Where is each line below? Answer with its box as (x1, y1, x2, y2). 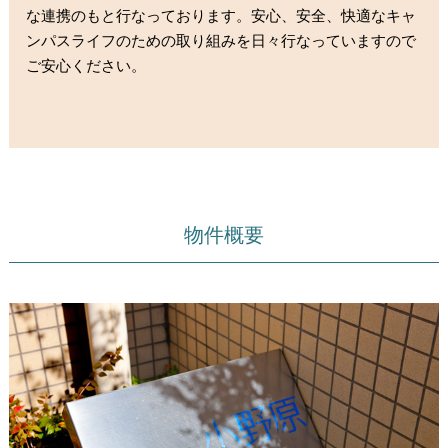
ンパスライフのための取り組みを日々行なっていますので (26, 32, 417, 50)
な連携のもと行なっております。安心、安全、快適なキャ (26, 7, 417, 25)
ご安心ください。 (26, 57, 147, 75)
